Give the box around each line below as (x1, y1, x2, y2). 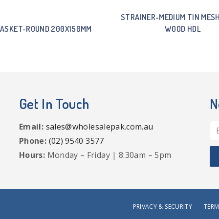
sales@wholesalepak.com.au (45, 121, 153, 132)
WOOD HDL (165, 24, 201, 34)
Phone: (19, 135, 47, 146)
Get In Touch (19, 95, 89, 112)
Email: (19, 121, 44, 132)
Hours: (19, 150, 45, 160)
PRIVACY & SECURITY (132, 202, 193, 211)
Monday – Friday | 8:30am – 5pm (45, 150, 172, 160)
